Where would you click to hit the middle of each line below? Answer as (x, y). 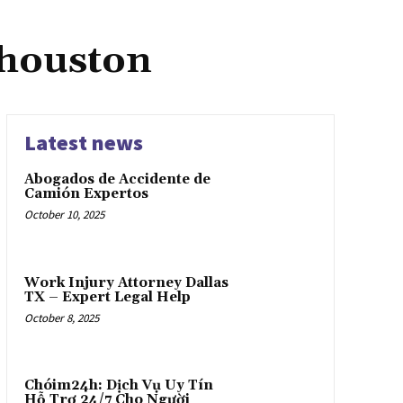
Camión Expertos (86, 194)
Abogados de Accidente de (117, 180)
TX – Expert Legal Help (107, 297)
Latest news (83, 143)
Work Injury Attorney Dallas (126, 282)
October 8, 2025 (61, 318)
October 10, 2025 (64, 215)
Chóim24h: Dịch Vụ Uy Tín (118, 386)
